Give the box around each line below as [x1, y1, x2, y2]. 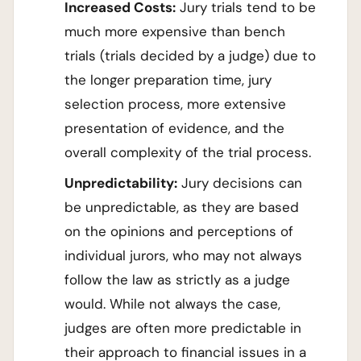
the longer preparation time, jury [64, 71, 272, 89]
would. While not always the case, [64, 295, 281, 313]
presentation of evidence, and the [64, 119, 285, 138]
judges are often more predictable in [64, 319, 302, 338]
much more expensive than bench [64, 23, 286, 41]
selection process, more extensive [64, 95, 287, 114]
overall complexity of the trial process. [64, 143, 312, 162]
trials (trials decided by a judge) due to [64, 47, 317, 65]
